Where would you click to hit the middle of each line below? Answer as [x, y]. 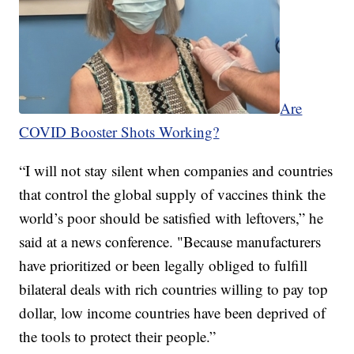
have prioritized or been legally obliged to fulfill [164, 265]
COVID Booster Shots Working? [119, 132]
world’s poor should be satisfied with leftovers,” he [171, 218]
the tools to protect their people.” [118, 337]
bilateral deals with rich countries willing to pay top [174, 289]
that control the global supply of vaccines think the [173, 194]
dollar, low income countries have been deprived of [173, 313]
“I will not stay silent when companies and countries [176, 171]
